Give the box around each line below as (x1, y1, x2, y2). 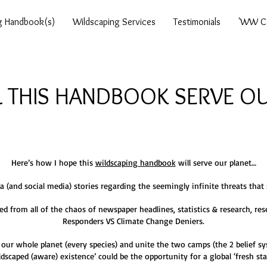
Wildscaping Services (73, 16, 156, 27)
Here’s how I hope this (11, 157, 95, 167)
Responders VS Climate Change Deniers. (63, 216, 204, 226)
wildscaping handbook (95, 157, 176, 167)
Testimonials (173, 16, 221, 27)
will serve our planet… (175, 157, 256, 167)
